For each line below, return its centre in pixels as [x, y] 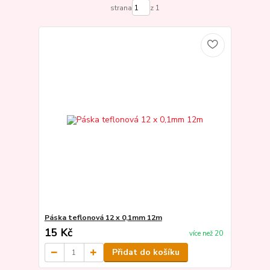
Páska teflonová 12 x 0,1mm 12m [103, 218]
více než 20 [206, 233]
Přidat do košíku [146, 253]
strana [121, 8]
